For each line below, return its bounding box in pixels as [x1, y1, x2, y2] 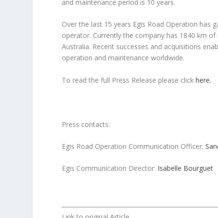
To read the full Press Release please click [62, 75, 196, 85]
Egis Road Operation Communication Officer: [62, 142, 206, 151]
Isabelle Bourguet [158, 163, 214, 173]
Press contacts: [62, 119, 110, 129]
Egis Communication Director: [62, 163, 158, 173]
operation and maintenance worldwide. [62, 53, 185, 63]
